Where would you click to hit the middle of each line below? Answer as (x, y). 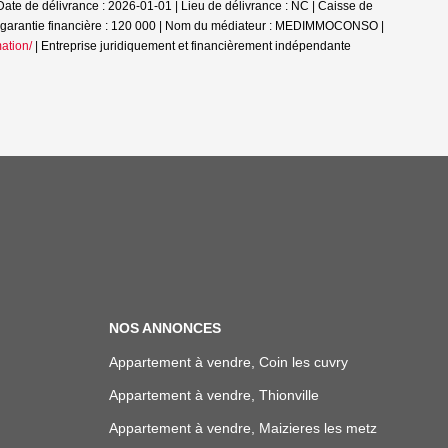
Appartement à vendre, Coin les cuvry (228, 362)
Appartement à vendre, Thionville (213, 395)
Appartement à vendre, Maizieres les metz (242, 428)
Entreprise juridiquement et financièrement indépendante (196, 46)
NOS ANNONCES (164, 328)
